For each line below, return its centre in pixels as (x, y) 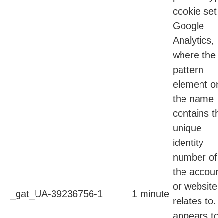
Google (188, 26)
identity (188, 143)
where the (194, 55)
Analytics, (193, 41)
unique (187, 128)
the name (193, 99)
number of (195, 157)
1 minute (151, 194)
